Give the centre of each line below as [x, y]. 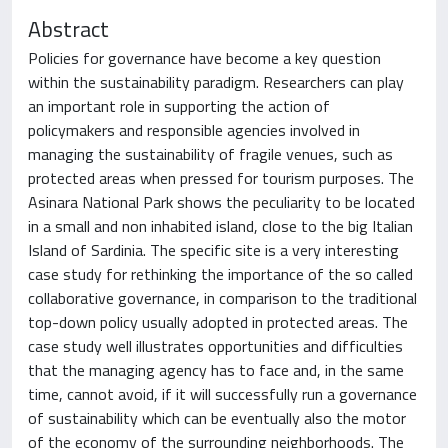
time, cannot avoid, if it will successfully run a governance [222, 394]
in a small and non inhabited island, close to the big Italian [220, 226]
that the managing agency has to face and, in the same [216, 370]
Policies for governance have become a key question [204, 58]
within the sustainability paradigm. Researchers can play [216, 82]
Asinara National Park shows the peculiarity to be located [221, 202]
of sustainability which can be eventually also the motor [217, 418]
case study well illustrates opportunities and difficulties [215, 346]
